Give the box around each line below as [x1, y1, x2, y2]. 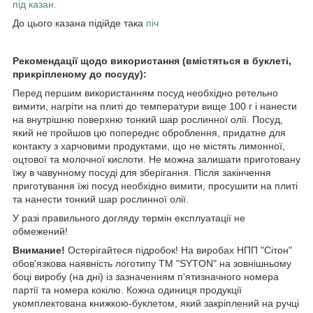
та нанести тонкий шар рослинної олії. [13, 193, 189, 205]
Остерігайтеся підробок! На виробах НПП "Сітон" [65, 244, 292, 256]
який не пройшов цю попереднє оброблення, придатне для [13, 126, 286, 138]
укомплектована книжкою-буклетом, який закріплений [13, 297, 259, 309]
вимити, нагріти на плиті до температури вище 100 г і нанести [13, 100, 297, 112]
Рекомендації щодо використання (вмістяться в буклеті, [13, 54, 291, 66]
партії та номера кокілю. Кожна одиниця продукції [13, 284, 242, 296]
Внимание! [13, 244, 65, 256]
